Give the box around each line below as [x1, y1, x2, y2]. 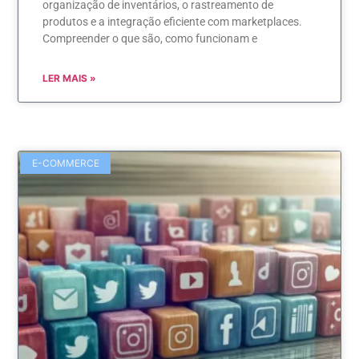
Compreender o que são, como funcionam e [42, 31, 258, 45]
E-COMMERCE [31, 157, 99, 170]
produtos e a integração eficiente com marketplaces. [42, 14, 303, 28]
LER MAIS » [42, 71, 97, 84]
